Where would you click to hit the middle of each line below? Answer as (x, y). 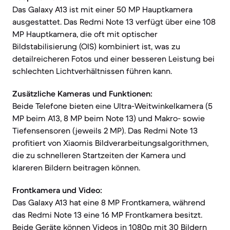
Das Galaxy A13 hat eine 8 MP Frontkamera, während (109, 202)
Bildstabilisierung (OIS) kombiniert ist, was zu (96, 46)
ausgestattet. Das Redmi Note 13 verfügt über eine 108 (114, 22)
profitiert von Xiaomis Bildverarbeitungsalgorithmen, (110, 143)
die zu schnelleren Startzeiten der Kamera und (99, 155)
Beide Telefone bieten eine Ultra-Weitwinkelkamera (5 (112, 106)
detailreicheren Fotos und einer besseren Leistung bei (113, 59)
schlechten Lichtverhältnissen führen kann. (92, 71)
